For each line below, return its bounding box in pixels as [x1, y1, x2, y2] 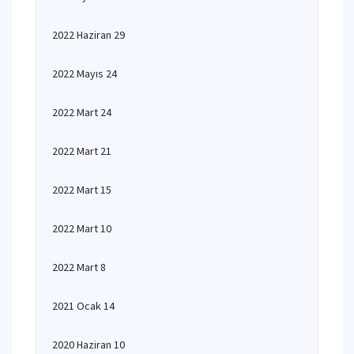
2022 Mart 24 [52, 105, 111, 119]
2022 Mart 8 [52, 260, 106, 274]
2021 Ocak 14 [52, 299, 115, 313]
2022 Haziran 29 [52, 28, 125, 42]
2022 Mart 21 [52, 144, 111, 158]
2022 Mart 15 [52, 183, 111, 197]
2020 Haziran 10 [52, 337, 125, 352]
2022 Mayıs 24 [52, 66, 117, 81]
